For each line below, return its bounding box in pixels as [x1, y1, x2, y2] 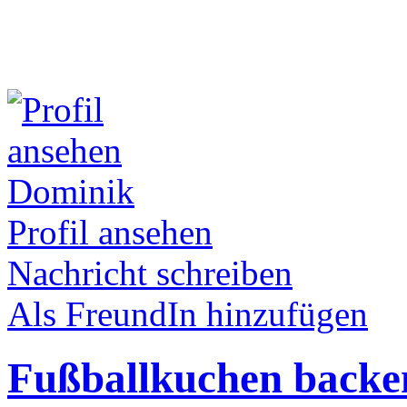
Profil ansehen [7, 213, 213, 252]
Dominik [7, 172, 134, 211]
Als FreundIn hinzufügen [7, 294, 368, 333]
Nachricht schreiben [7, 253, 293, 293]
